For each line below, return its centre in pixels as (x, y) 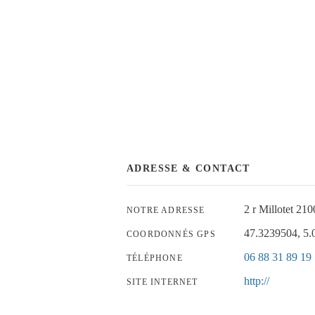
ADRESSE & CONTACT (188, 168)
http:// (257, 281)
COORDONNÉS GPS (171, 234)
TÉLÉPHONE (155, 258)
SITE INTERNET (162, 282)
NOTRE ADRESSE (166, 210)
